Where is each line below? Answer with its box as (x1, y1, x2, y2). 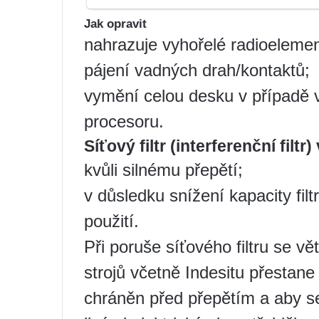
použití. (84, 211, 139, 231)
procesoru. (84, 112, 164, 132)
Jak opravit (84, 17, 147, 31)
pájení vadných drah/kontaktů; (84, 61, 310, 80)
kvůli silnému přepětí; (84, 160, 243, 180)
